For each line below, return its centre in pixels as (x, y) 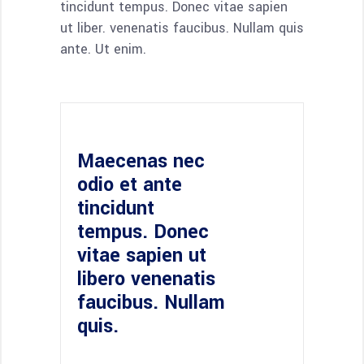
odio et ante (130, 184)
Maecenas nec (141, 161)
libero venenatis (146, 279)
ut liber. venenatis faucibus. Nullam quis (182, 28)
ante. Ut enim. (103, 49)
